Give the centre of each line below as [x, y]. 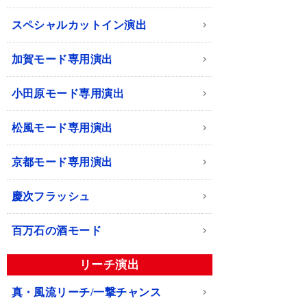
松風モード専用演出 [62, 128]
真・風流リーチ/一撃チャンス [86, 293]
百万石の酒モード [57, 231]
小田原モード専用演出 [68, 94]
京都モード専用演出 [62, 162]
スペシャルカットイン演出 [79, 25]
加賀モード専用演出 [62, 60]
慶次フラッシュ [51, 197]
